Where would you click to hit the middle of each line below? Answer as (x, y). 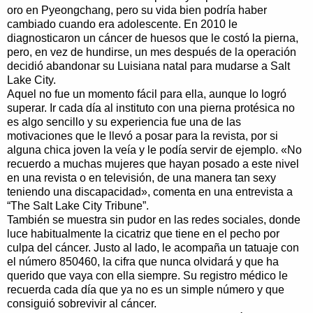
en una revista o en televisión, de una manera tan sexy (141, 177)
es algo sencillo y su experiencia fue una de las (124, 122)
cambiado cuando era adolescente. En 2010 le (122, 24)
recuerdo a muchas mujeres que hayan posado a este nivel (153, 163)
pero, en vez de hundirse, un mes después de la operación (152, 52)
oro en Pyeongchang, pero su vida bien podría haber (137, 10)
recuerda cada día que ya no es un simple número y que (146, 289)
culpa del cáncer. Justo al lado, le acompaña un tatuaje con (153, 247)
